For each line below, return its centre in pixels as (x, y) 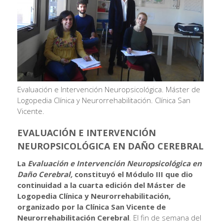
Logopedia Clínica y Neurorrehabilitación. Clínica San (104, 100)
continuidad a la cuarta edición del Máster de (101, 185)
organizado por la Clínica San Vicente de (92, 206)
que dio (179, 174)
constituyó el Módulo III (119, 174)
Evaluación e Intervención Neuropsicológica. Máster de (109, 89)
